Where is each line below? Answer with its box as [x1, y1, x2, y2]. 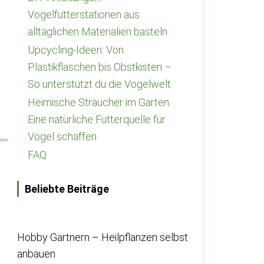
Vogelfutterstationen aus [28, 8, 140, 21]
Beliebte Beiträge [25, 183, 109, 195]
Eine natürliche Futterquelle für [28, 113, 166, 126]
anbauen [17, 247, 55, 260]
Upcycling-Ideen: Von [28, 44, 124, 56]
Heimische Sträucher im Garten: [28, 96, 171, 108]
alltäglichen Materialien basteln [28, 25, 167, 38]
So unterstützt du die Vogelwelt [28, 78, 171, 90]
